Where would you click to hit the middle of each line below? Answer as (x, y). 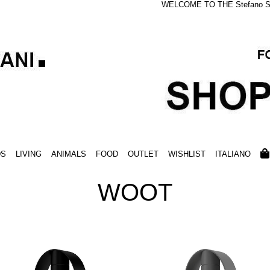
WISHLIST (187, 154)
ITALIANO (233, 154)
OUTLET (143, 154)
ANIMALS (68, 154)
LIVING (28, 154)
